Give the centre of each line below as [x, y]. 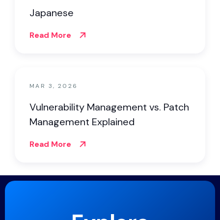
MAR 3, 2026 [54, 86]
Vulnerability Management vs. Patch [109, 107]
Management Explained [82, 122]
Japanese [52, 13]
